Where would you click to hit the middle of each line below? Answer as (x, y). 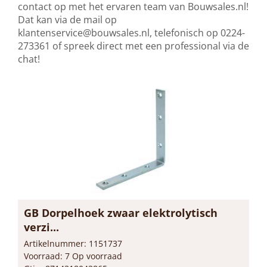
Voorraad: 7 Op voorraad (73, 256)
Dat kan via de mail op (67, 19)
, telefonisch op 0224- (197, 32)
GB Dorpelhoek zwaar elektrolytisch (121, 212)
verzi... (41, 227)
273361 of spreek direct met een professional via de (133, 46)
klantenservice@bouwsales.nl (84, 32)
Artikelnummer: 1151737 (73, 243)
